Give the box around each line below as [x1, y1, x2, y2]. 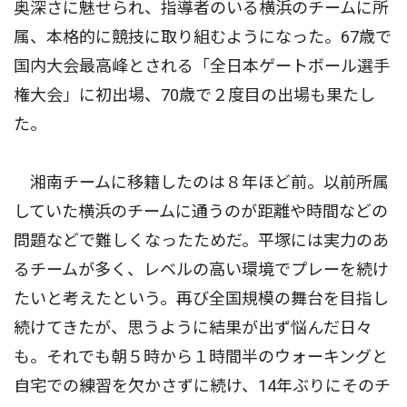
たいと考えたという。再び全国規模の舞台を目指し [14, 289, 389, 309]
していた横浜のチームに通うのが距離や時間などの [14, 202, 388, 222]
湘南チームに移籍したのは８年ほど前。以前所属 [14, 173, 389, 193]
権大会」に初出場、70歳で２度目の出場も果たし [14, 85, 375, 105]
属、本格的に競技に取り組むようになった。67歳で [14, 27, 392, 47]
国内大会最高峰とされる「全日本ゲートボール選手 [14, 56, 390, 76]
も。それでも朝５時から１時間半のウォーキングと [14, 347, 388, 367]
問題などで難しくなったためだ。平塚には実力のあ [14, 231, 389, 251]
